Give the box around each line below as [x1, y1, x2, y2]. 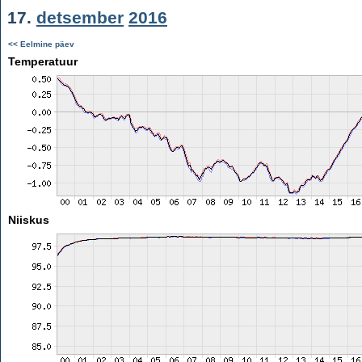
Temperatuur [7, 55, 78, 68]
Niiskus [7, 213, 49, 226]
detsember [36, 8, 124, 27]
